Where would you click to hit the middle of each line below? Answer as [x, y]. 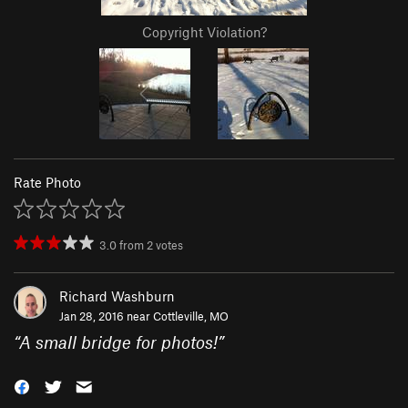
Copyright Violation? [204, 32]
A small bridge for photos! [118, 342]
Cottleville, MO [191, 316]
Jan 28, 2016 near [106, 316]
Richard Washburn [117, 296]
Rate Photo [47, 183]
